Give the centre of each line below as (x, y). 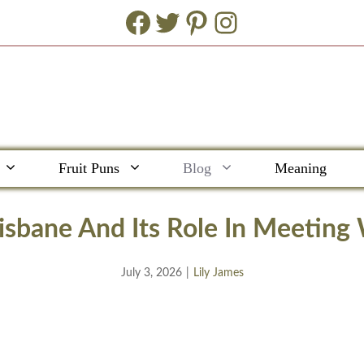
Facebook (183, 22)
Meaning (301, 168)
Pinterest (239, 22)
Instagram (274, 22)
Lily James (218, 273)
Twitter (197, 22)
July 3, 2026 (151, 273)
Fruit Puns (89, 168)
